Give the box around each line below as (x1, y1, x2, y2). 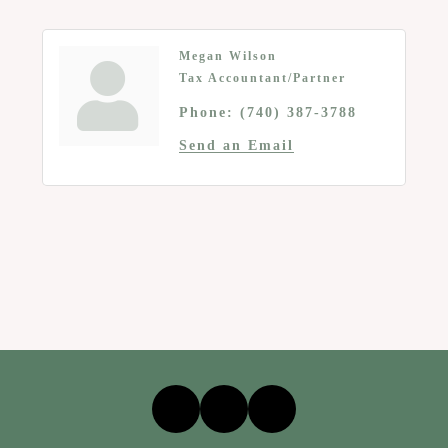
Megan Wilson (178, 50, 277, 64)
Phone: (178, 105, 234, 121)
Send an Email (178, 138, 294, 154)
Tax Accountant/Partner (178, 72, 346, 86)
